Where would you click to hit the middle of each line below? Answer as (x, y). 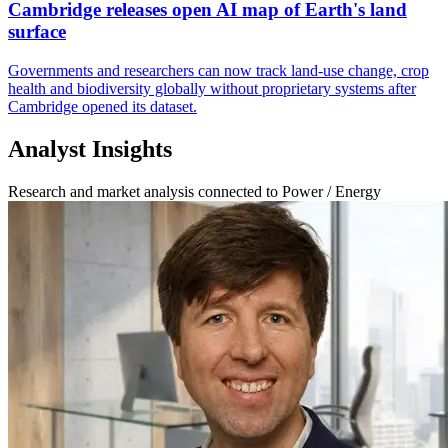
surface (37, 32)
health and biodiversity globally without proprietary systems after (212, 88)
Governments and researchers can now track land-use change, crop (218, 70)
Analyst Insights (90, 148)
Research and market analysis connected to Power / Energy (194, 191)
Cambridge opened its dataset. (102, 106)
